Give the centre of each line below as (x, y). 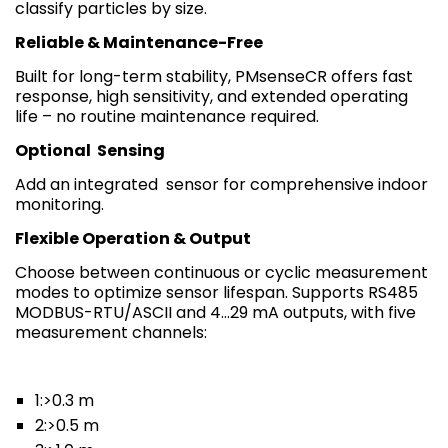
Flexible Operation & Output (133, 238)
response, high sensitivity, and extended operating (211, 96)
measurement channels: (111, 332)
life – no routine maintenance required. (167, 116)
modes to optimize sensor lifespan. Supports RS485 (216, 292)
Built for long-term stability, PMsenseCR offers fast (214, 76)
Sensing (129, 150)
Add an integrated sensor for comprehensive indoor (221, 184)
